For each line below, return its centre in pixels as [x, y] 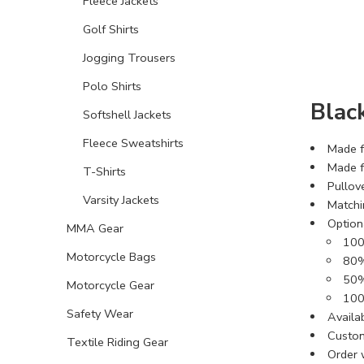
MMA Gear [95, 228]
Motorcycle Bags [111, 256]
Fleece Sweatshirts [133, 143]
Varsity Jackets [121, 199]
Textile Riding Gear [117, 342]
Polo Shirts [112, 86]
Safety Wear [100, 313]
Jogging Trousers [129, 57]
